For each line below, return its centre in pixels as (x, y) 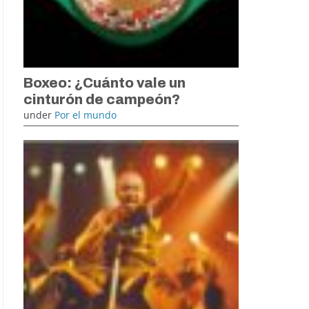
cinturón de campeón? (102, 99)
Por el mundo (86, 114)
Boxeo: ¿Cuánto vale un (104, 82)
